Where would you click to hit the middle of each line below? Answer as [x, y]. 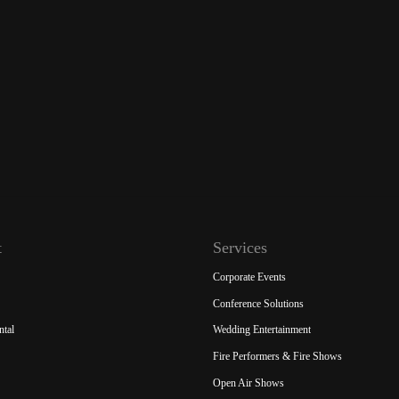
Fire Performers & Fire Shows [277, 357]
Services [240, 247]
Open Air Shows [248, 383]
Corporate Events [249, 277]
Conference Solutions [258, 303]
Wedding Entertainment [262, 330]
